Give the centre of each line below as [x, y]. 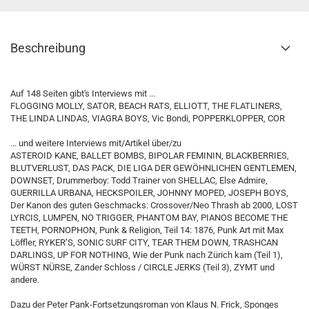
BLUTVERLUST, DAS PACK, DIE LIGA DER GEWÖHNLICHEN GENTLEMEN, [153, 168]
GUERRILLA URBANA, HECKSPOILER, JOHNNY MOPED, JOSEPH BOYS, [149, 193]
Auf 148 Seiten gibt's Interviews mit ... [83, 93]
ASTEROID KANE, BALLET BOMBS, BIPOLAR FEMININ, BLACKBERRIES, [150, 156]
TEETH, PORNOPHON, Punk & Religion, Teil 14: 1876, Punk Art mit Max [147, 230]
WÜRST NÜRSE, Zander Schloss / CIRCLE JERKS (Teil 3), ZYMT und [142, 267]
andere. [25, 280]
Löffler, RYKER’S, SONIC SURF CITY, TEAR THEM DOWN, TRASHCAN [144, 242]
